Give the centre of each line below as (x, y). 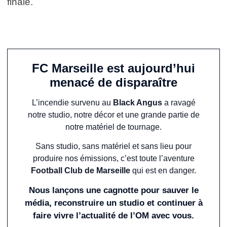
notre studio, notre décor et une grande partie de (113, 115)
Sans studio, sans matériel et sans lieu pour (113, 146)
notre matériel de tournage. (113, 127)
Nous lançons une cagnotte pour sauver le (113, 190)
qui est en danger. (163, 170)
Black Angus (137, 102)
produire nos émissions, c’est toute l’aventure (113, 158)
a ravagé (179, 102)
